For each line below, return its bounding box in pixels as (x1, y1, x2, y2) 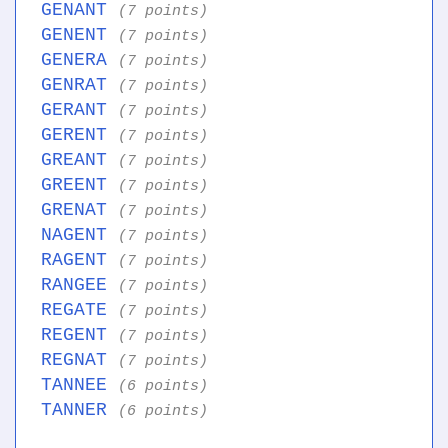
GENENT (41, 25, 118, 46)
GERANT (41, 100, 118, 121)
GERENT (41, 125, 118, 146)
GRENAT (41, 200, 118, 221)
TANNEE (41, 375, 118, 396)
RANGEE (41, 275, 118, 296)
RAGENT (41, 250, 118, 271)
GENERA (41, 50, 118, 71)
